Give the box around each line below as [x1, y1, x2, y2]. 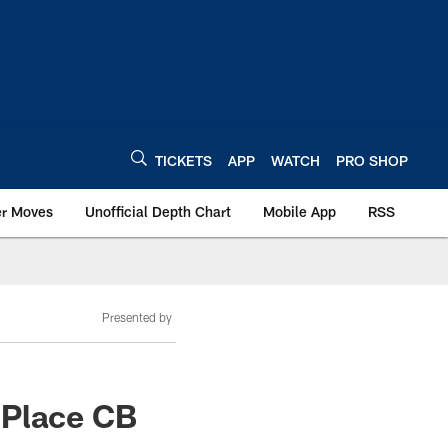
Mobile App [263, 203, 336, 220]
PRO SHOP [336, 151, 408, 169]
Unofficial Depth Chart [85, 203, 231, 220]
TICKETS [155, 151, 212, 169]
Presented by [102, 310, 172, 324]
